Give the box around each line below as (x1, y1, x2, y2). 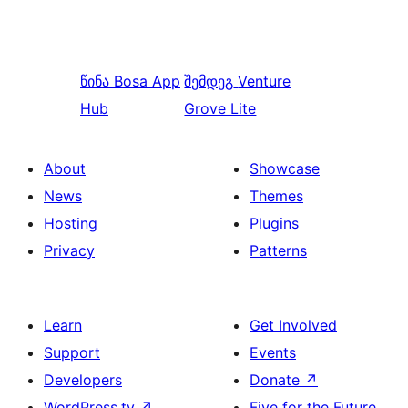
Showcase (250, 159, 320, 178)
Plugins (250, 214, 299, 233)
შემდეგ (184, 72, 234, 91)
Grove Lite (184, 99, 257, 118)
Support (44, 343, 100, 362)
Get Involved (250, 316, 337, 335)
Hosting (44, 214, 97, 233)
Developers (44, 371, 122, 390)
